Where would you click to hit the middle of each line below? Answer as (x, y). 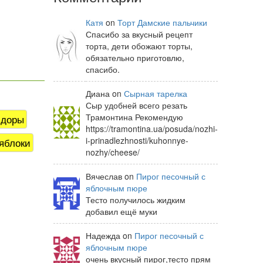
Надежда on (110, 235)
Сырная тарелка (156, 93)
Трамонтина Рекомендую (134, 117)
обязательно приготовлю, (135, 58)
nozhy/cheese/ (114, 152)
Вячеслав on (111, 176)
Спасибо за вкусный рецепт (139, 34)
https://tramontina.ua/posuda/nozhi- (152, 129)
